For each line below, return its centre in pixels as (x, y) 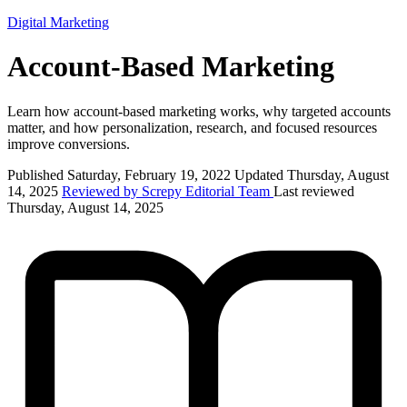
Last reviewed (314, 191)
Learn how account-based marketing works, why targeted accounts (199, 111)
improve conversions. (69, 144)
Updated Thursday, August (312, 174)
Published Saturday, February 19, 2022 (121, 174)
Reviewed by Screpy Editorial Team (168, 191)
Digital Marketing (58, 22)
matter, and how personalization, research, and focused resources (192, 127)
